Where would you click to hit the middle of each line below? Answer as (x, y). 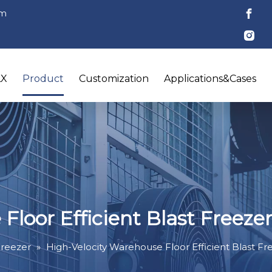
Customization (114, 79)
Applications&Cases (210, 79)
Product (43, 79)
